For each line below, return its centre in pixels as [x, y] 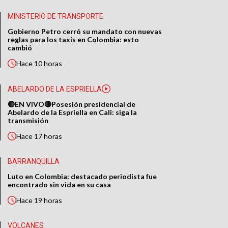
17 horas [48, 136]
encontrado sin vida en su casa [60, 185]
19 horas [48, 201]
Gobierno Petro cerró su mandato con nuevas [85, 32]
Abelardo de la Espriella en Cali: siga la [73, 112]
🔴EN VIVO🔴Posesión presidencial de [72, 104]
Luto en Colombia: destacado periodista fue [82, 177]
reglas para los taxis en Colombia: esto [74, 40]
